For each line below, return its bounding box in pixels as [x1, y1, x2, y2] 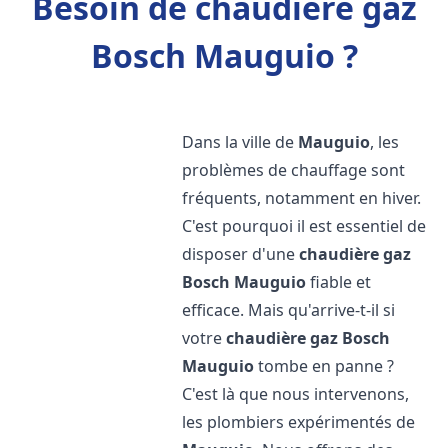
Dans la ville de [182, 131, 299, 153]
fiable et [306, 271, 372, 293]
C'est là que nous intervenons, [182, 383, 410, 405]
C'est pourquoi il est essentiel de [182, 215, 427, 237]
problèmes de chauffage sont [182, 159, 406, 181]
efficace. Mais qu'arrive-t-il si [182, 299, 396, 321]
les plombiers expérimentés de [182, 411, 416, 433]
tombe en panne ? [254, 355, 395, 377]
